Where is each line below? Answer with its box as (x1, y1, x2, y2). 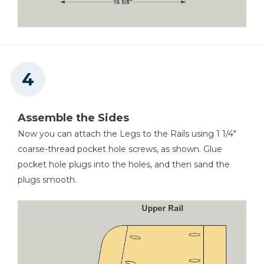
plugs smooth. (18, 174, 77, 186)
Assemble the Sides (18, 111, 129, 125)
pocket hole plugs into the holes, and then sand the (18, 159, 230, 170)
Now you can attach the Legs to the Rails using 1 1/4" (18, 128, 236, 140)
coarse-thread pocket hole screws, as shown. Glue (18, 144, 222, 155)
